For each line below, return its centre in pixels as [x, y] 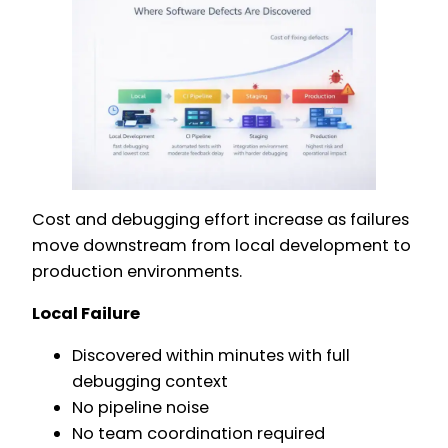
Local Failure [86, 313]
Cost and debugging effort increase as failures [220, 219]
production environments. [137, 271]
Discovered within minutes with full [211, 356]
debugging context [150, 382]
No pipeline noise [140, 408]
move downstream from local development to [221, 245]
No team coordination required [198, 434]
